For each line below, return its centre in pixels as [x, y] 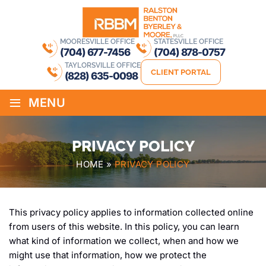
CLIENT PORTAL [180, 72]
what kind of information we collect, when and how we [124, 241]
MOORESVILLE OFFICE [97, 42]
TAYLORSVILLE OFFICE [102, 65]
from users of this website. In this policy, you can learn [124, 227]
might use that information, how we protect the [108, 255]
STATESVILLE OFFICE [188, 42]
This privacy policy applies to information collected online [131, 213]
